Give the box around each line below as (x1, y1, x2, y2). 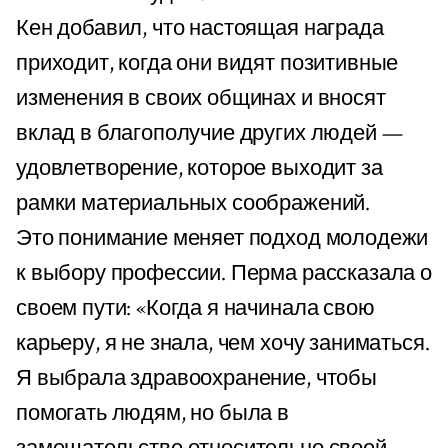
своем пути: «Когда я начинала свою (16, 293, 375, 323)
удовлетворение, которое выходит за (16, 153, 383, 183)
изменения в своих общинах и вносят (16, 83, 386, 113)
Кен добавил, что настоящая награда (16, 13, 384, 43)
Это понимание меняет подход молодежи (16, 223, 429, 253)
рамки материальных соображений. (16, 188, 371, 218)
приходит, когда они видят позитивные (16, 48, 399, 78)
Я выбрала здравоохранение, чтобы (16, 363, 377, 393)
